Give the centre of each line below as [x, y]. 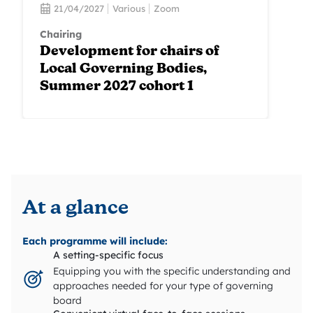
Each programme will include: [95, 241]
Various [129, 8]
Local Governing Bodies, [123, 70]
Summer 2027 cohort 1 [117, 87]
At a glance [75, 209]
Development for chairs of [130, 52]
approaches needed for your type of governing [163, 286]
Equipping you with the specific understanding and [172, 271]
